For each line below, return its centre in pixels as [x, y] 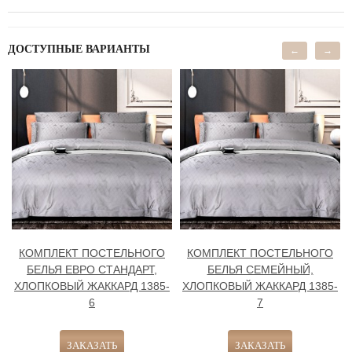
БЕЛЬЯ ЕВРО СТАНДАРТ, [92, 269]
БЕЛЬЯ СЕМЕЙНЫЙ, [260, 269]
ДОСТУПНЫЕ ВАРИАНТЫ [79, 49]
